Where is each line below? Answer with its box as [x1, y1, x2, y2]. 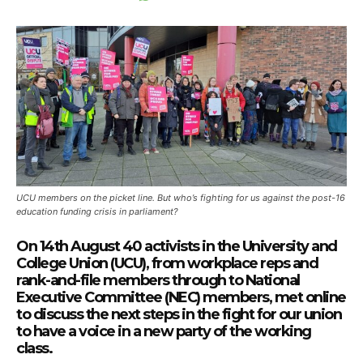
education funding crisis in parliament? [16, 206, 178, 217]
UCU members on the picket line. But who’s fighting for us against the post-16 [16, 192, 345, 203]
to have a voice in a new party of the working [16, 322, 311, 340]
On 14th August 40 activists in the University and [16, 237, 337, 255]
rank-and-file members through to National [16, 271, 300, 289]
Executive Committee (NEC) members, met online [16, 288, 346, 306]
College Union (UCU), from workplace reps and [16, 254, 318, 272]
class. [16, 340, 58, 357]
